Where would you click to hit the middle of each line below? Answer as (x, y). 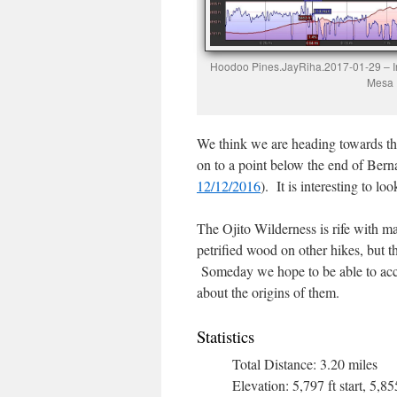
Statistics (226, 336)
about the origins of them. (268, 292)
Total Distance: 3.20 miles (305, 363)
